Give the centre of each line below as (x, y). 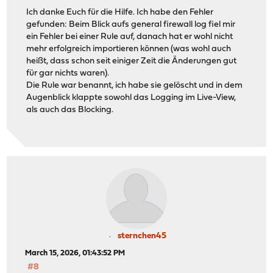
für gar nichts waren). (68, 73)
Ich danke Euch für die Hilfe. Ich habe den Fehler (120, 12)
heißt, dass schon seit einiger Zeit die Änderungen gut (132, 61)
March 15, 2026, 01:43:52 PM (75, 253)
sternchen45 (142, 236)
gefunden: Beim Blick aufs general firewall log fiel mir (131, 24)
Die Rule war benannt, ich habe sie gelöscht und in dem (135, 85)
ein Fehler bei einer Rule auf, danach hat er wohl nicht (130, 37)
